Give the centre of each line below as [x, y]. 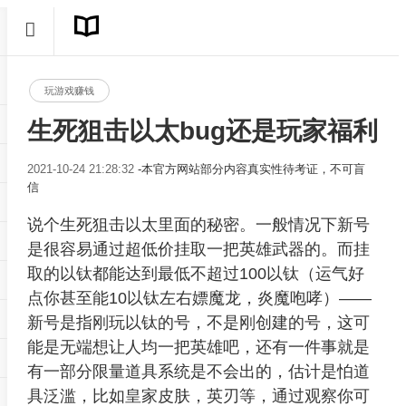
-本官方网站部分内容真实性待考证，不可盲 [251, 169]
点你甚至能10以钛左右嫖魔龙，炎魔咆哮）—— [199, 298]
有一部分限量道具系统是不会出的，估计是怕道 [198, 371]
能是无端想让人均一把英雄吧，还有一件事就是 [198, 347]
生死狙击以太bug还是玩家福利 [202, 131]
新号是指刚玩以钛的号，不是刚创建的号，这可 [198, 322]
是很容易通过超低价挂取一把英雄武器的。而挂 [198, 249]
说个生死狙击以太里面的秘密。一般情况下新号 [198, 224]
